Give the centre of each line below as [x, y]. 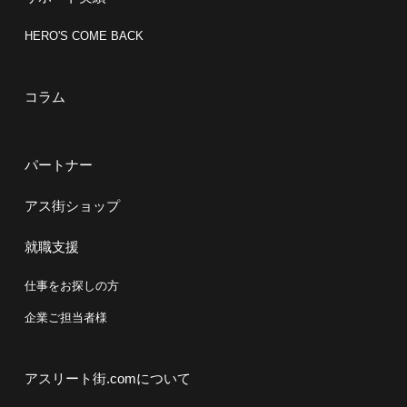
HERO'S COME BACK [84, 35]
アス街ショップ [72, 205]
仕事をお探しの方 [71, 285]
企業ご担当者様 [65, 317]
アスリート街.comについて [107, 378]
